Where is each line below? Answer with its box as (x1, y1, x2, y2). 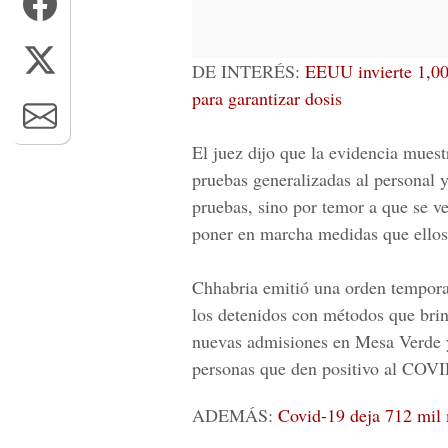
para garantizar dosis (192, 86, 342, 110)
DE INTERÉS (192, 59, 295, 83)
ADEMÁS (192, 403, 268, 427)
